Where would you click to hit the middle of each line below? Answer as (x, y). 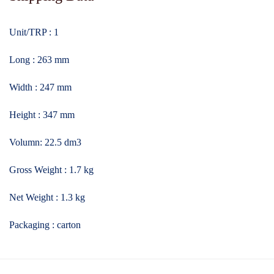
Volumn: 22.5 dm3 (45, 143)
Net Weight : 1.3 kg (47, 198)
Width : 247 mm (40, 87)
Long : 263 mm (39, 60)
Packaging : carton (45, 225)
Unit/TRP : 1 (34, 32)
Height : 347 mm (42, 115)
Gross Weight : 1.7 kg (51, 170)
